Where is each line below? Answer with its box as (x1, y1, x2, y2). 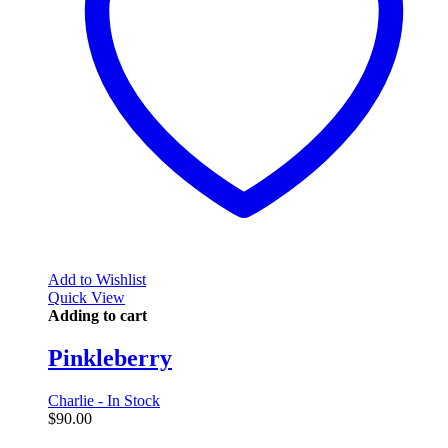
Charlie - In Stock (48, 391, 160, 409)
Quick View (48, 289, 125, 307)
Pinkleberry (48, 344, 172, 371)
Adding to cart (48, 307, 147, 325)
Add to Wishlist (48, 271, 146, 289)
